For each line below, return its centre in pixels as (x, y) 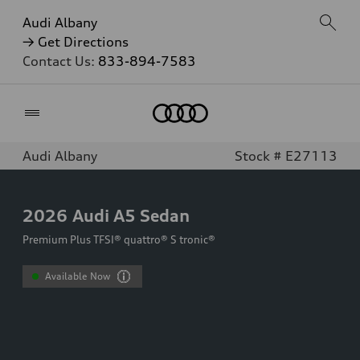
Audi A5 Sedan (131, 215)
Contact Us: (60, 61)
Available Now (78, 276)
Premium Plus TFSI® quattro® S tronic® (119, 239)
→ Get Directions (76, 42)
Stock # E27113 (286, 156)
